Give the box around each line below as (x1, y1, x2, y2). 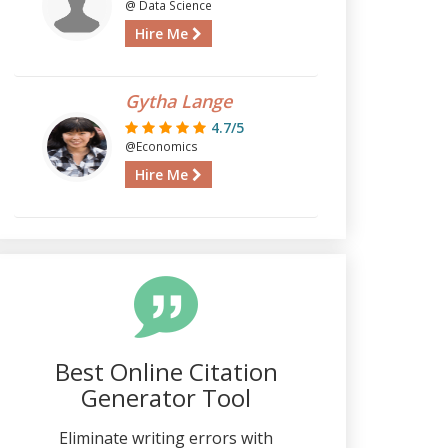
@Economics (124, 138, 198, 154)
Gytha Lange (124, 89, 232, 113)
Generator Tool (81, 381, 251, 414)
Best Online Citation (54, 355, 278, 388)
